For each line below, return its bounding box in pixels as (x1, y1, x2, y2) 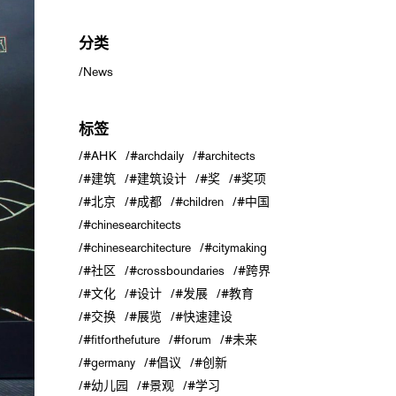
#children (174, 194, 224, 209)
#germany (82, 355, 135, 369)
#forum (172, 332, 211, 346)
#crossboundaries (128, 263, 225, 278)
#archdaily (129, 148, 184, 163)
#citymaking (203, 240, 267, 255)
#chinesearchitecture (82, 240, 191, 255)
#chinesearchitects (82, 217, 181, 232)
